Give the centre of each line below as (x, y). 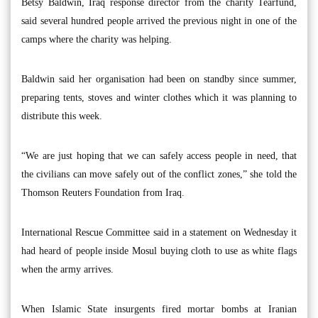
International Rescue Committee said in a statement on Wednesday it (159, 232)
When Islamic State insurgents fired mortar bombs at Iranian (159, 309)
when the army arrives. (67, 269)
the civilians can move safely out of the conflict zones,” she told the (159, 174)
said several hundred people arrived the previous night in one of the (159, 21)
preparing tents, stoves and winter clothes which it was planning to (159, 97)
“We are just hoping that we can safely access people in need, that (159, 155)
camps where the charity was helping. (97, 39)
